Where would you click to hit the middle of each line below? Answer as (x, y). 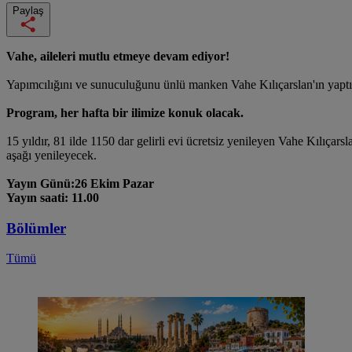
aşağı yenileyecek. (51, 155)
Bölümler (36, 228)
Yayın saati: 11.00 (53, 197)
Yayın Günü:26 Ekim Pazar (80, 183)
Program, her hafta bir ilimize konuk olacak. (125, 112)
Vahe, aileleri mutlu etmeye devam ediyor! (118, 56)
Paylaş (28, 10)
